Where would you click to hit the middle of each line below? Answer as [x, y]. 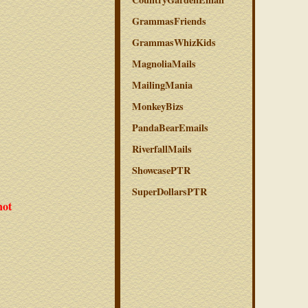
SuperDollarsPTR [169, 191]
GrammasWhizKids [174, 42]
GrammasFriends [169, 21]
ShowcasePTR [161, 170]
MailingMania [162, 85]
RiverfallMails [162, 149]
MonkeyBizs [158, 106]
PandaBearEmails [170, 128]
